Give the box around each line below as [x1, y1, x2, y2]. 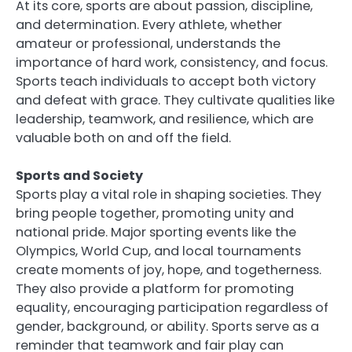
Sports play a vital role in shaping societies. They [16, 185, 321, 203]
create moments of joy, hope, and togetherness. [16, 260, 321, 279]
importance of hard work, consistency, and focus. [16, 53, 328, 71]
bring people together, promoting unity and [16, 203, 294, 222]
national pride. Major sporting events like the [16, 222, 296, 241]
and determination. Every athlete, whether [16, 15, 282, 34]
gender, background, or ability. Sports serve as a [16, 317, 319, 335]
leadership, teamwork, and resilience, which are [16, 109, 313, 128]
